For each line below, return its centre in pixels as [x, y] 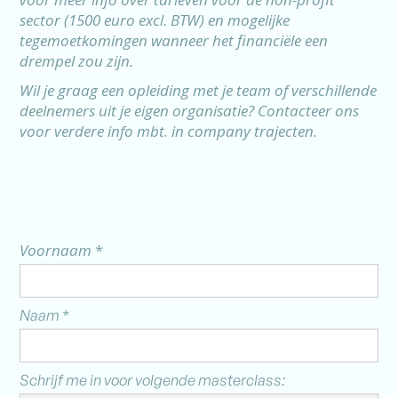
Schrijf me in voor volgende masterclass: [153, 380]
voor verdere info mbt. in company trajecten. [171, 131]
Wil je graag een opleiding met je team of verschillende [199, 90]
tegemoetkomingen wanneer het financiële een [174, 40]
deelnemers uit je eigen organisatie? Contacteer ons [190, 111]
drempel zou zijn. [77, 61]
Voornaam [58, 250]
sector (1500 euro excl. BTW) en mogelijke [155, 20]
